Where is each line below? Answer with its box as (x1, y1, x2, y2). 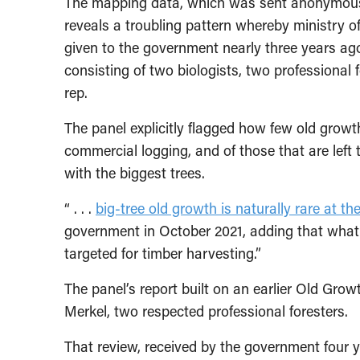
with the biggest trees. (64, 162, 205, 182)
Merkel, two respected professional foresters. (64, 301, 348, 321)
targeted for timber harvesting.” (64, 243, 261, 263)
